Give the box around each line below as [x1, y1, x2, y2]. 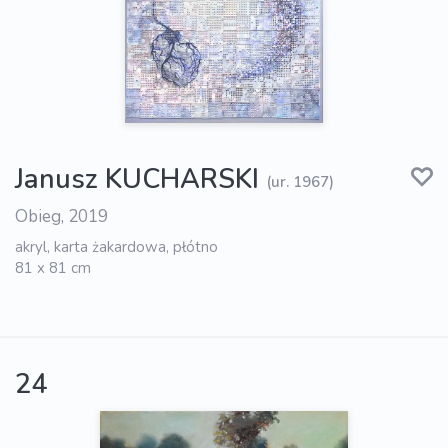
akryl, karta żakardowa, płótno [15, 237, 218, 258]
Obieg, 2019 [15, 205, 108, 229]
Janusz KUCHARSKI [15, 161, 259, 199]
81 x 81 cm [15, 258, 91, 279]
